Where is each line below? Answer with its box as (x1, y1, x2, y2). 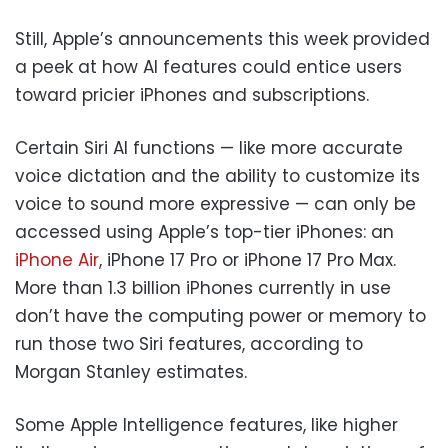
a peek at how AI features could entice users (15, 54, 402, 79)
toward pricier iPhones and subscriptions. (15, 82, 369, 107)
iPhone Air (15, 247, 99, 272)
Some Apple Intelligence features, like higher (15, 412, 398, 437)
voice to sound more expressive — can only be (15, 191, 416, 216)
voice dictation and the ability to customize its (15, 163, 420, 188)
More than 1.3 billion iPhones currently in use (15, 275, 391, 300)
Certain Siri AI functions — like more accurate (15, 135, 403, 160)
